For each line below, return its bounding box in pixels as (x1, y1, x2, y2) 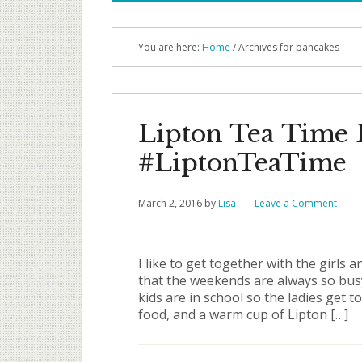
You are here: (138, 40, 202, 54)
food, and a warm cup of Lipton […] (138, 305, 348, 323)
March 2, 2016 (138, 196, 202, 210)
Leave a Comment (255, 196, 337, 210)
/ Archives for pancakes (230, 40, 339, 54)
